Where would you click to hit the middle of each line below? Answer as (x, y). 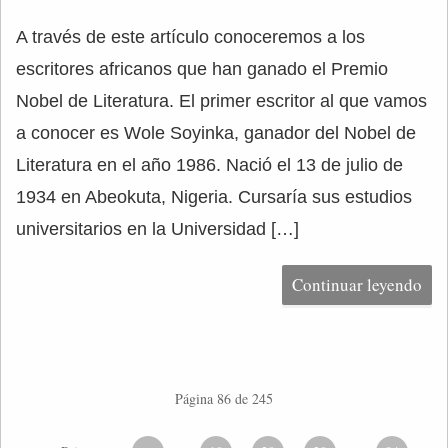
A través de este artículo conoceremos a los (190, 37)
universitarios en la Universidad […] (157, 229)
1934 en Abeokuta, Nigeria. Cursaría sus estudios (214, 197)
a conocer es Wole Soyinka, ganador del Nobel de (216, 133)
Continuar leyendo (357, 284)
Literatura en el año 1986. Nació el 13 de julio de (209, 165)
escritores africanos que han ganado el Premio (202, 69)
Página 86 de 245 (224, 398)
